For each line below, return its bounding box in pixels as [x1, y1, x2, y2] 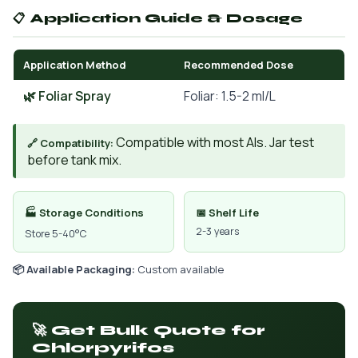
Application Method [23, 58, 126, 72]
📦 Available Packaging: [13, 262, 135, 276]
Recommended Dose [184, 58, 293, 72]
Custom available [135, 262, 224, 276]
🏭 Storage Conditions [25, 205, 144, 220]
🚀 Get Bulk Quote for [32, 321, 265, 339]
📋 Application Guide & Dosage [13, 11, 303, 26]
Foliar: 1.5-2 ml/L [184, 87, 276, 105]
